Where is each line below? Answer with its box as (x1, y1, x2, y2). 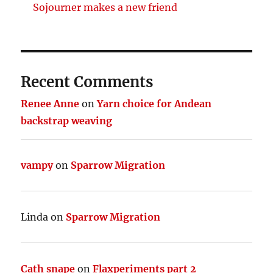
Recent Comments (21, 72, 154, 91)
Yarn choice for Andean (97, 97, 212, 110)
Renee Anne (21, 97, 80, 110)
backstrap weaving (21, 114, 113, 127)
